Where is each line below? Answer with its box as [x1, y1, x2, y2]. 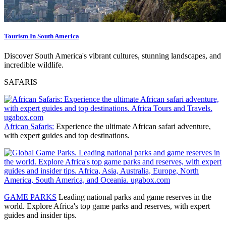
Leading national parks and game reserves [56, 193, 192, 202]
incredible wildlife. [4, 61, 64, 70]
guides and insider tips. [4, 211, 77, 220]
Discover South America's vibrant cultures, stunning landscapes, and [4, 51, 221, 61]
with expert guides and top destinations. [4, 131, 130, 140]
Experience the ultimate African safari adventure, [54, 122, 211, 131]
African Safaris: [4, 122, 54, 131]
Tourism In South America [4, 32, 79, 40]
